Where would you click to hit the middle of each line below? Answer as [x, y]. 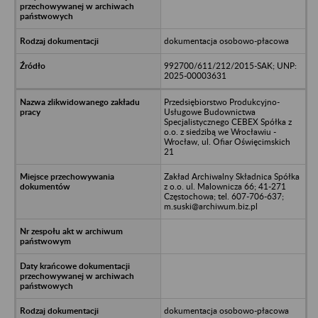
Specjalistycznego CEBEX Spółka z [227, 121]
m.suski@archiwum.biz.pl [210, 206]
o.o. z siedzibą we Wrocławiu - [220, 131]
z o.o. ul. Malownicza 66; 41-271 [225, 186]
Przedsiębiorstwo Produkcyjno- [221, 102]
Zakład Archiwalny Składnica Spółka [231, 176]
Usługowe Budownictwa [209, 111]
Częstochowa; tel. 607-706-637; [224, 196]
